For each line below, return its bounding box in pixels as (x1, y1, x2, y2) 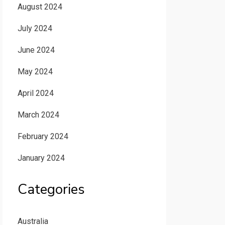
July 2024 (17, 24, 52, 33)
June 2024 (17, 45, 55, 55)
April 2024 (17, 88, 54, 98)
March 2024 (17, 110, 59, 120)
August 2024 (17, 2, 62, 12)
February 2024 (17, 132, 68, 141)
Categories (17, 180, 85, 199)
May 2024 (17, 67, 53, 76)
